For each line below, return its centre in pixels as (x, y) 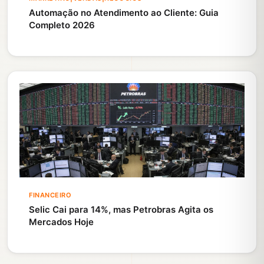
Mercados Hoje (61, 222)
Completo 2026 (62, 25)
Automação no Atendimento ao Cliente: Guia (124, 13)
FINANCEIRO (50, 195)
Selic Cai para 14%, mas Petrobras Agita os (121, 210)
